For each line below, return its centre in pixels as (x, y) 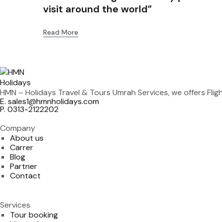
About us (27, 138)
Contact (25, 175)
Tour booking (34, 215)
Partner (23, 166)
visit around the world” (98, 9)
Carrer (21, 147)
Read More (61, 32)
